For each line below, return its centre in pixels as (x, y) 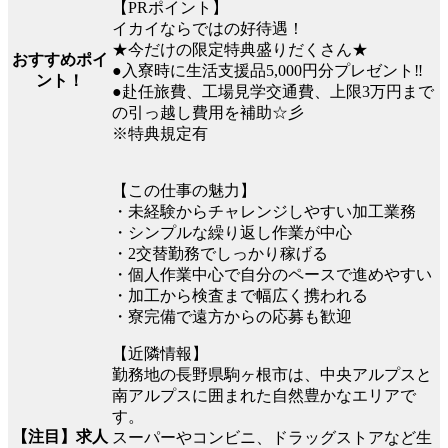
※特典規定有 (160, 133)
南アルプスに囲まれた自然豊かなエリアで (264, 395)
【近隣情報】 (160, 353)
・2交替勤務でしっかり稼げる (220, 253)
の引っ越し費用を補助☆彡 (208, 112)
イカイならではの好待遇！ (208, 28)
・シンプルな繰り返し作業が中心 (232, 232)
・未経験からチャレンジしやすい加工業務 (264, 211)
